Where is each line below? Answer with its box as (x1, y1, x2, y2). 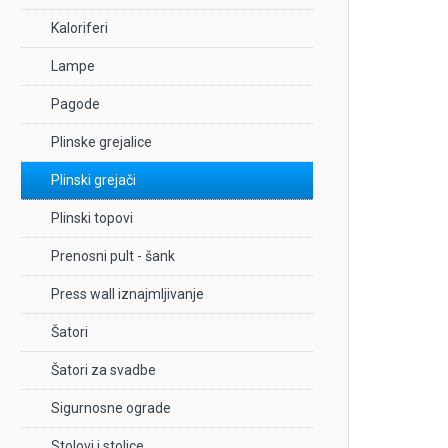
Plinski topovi (50, 209, 133, 226)
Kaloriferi (50, 19, 108, 36)
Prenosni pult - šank (50, 247, 175, 264)
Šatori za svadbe (50, 361, 156, 378)
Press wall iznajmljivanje (50, 285, 204, 302)
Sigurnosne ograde (50, 399, 171, 416)
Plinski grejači (50, 171, 136, 188)
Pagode (50, 95, 100, 112)
